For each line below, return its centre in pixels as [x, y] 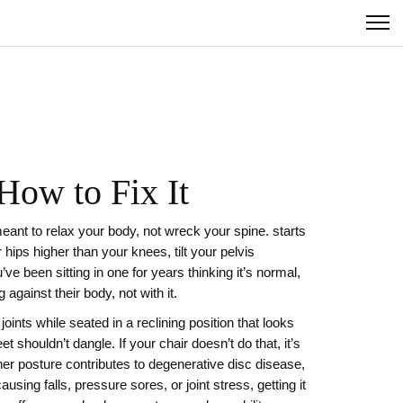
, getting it [278, 385]
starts [287, 231]
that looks [264, 323]
